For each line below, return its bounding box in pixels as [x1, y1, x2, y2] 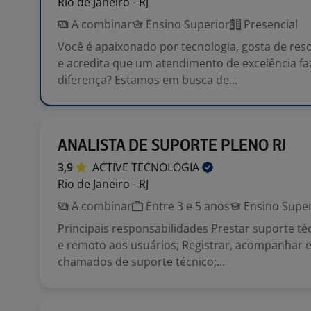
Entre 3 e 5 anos [143, 199, 230, 214]
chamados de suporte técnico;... [58, 254, 225, 269]
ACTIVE [92, 160, 131, 175]
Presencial [241, 17, 298, 32]
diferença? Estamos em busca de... [58, 72, 237, 87]
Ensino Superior [143, 17, 230, 32]
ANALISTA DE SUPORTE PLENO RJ [58, 138, 286, 154]
